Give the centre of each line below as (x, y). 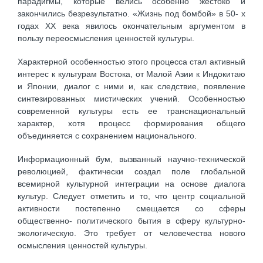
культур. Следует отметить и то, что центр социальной (131, 196)
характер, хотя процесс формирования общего (131, 124)
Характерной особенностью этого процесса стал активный (131, 62)
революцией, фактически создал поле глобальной (131, 172)
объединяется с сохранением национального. (107, 136)
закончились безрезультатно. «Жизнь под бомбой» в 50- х (131, 13)
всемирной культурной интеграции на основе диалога (131, 184)
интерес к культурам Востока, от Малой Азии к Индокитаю (131, 74)
